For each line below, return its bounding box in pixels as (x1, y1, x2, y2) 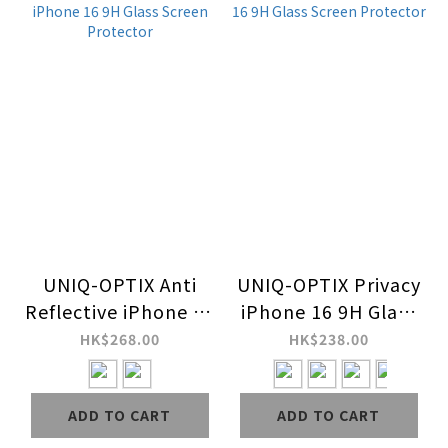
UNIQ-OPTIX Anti (42, 271, 197, 298)
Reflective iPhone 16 (24, 298, 215, 325)
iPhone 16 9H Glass (241, 298, 416, 325)
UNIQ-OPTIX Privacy (236, 271, 421, 298)
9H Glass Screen (46, 325, 193, 352)
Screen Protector (248, 325, 409, 352)
